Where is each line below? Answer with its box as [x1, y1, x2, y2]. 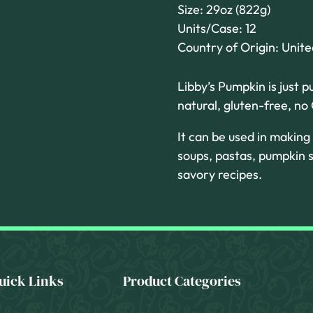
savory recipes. [177, 166, 262, 183]
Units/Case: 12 [177, 20, 256, 36]
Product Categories [123, 271, 242, 291]
